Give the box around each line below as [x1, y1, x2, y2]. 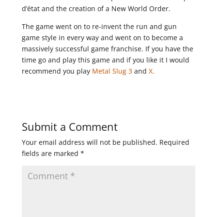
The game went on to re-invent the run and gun [21, 22, 177, 31]
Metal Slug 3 [92, 66, 132, 76]
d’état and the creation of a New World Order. [21, 4, 170, 13]
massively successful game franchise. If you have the [21, 44, 193, 53]
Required [159, 138, 189, 147]
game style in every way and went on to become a [21, 33, 183, 42]
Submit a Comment [21, 119, 118, 134]
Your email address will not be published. [21, 138, 157, 147]
